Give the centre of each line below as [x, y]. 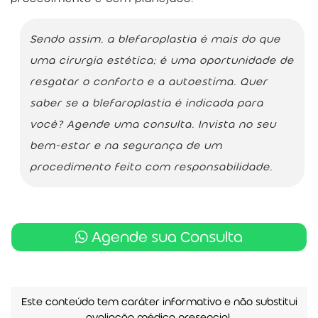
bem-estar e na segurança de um [126, 145]
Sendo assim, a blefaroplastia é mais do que [155, 39]
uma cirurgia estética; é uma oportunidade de [162, 60]
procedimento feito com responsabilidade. [151, 166]
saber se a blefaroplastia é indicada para [147, 103]
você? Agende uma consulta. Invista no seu [153, 124]
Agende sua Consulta [165, 237]
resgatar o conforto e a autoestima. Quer [149, 81]
